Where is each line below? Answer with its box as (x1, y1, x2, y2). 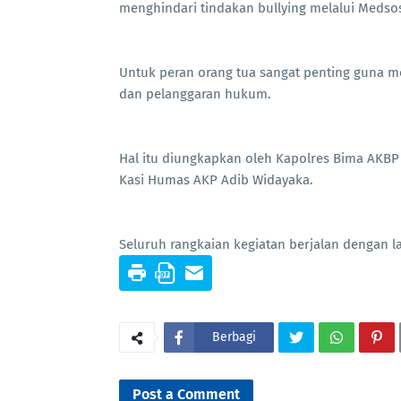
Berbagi (212, 329, 256, 346)
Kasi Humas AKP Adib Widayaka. (119, 172, 313, 189)
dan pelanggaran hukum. (119, 86, 271, 103)
